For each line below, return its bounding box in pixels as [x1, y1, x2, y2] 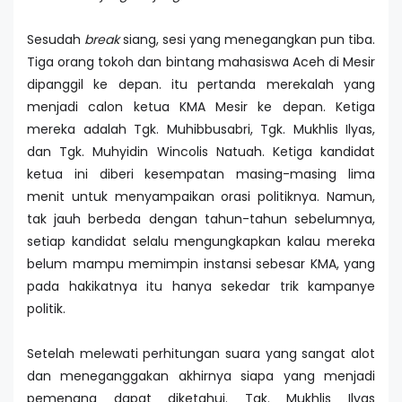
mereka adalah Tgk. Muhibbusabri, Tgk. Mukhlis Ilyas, [27, 120, 375, 139]
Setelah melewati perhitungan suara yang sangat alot [27, 345, 375, 363]
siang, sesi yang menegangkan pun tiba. [119, 31, 375, 49]
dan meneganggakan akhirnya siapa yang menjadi [27, 367, 375, 386]
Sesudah [27, 31, 84, 49]
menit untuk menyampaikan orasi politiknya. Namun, [27, 188, 375, 206]
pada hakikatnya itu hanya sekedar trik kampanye [27, 277, 375, 296]
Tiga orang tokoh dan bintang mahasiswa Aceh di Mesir [27, 53, 375, 72]
